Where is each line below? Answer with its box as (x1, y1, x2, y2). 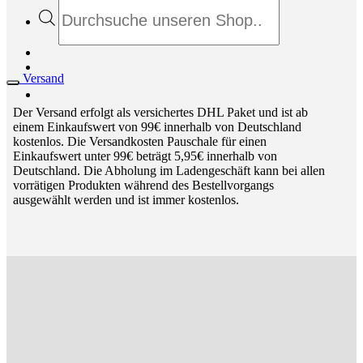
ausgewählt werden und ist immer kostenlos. (13, 193, 239, 207)
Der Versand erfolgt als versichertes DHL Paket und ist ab (13, 105, 308, 120)
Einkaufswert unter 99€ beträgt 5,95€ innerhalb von (13, 149, 277, 164)
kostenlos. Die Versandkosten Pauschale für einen (13, 135, 267, 149)
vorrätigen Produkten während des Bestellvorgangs (13, 178, 274, 193)
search (58, 10, 90, 24)
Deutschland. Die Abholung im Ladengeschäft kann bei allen (13, 164, 325, 178)
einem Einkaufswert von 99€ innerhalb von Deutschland (13, 120, 301, 135)
